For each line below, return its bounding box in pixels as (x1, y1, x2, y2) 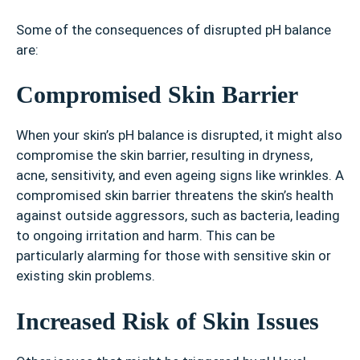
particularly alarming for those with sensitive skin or (16, 247, 331, 264)
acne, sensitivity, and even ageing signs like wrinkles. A (16, 167, 344, 184)
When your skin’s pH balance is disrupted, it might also (16, 127, 342, 144)
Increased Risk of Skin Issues (16, 307, 319, 334)
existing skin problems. (16, 268, 155, 284)
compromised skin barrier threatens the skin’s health (16, 187, 333, 204)
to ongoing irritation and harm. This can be (16, 227, 275, 244)
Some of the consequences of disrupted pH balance (16, 21, 331, 38)
